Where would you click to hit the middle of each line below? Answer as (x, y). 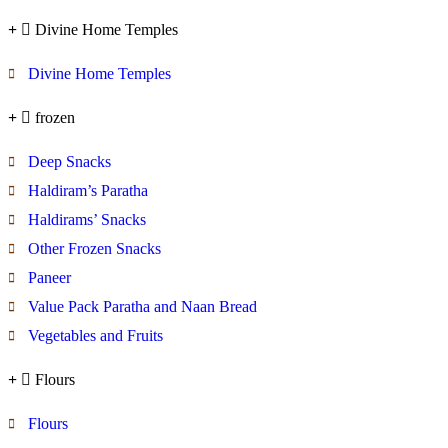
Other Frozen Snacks (94, 248)
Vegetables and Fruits (95, 335)
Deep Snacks (69, 161)
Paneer (49, 277)
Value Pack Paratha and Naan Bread (142, 306)
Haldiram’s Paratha (88, 190)
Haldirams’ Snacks (87, 219)
